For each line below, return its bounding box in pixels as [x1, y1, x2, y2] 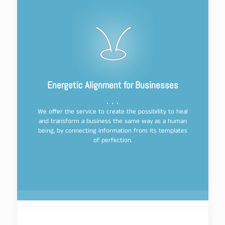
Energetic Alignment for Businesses [47, 79, 178, 92]
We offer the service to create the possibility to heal [37, 108, 188, 117]
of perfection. [93, 137, 132, 146]
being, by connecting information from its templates [38, 128, 187, 136]
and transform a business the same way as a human [38, 118, 187, 127]
